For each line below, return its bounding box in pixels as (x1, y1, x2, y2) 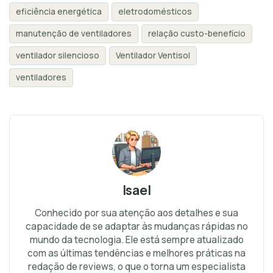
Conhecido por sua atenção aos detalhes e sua (35, 207, 238, 219)
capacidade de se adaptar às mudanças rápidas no (25, 220, 248, 233)
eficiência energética (16, 6, 102, 17)
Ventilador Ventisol (116, 50, 190, 61)
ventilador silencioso (16, 50, 99, 61)
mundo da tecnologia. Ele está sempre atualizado (29, 233, 244, 246)
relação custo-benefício (148, 28, 246, 39)
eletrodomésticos (118, 6, 192, 17)
